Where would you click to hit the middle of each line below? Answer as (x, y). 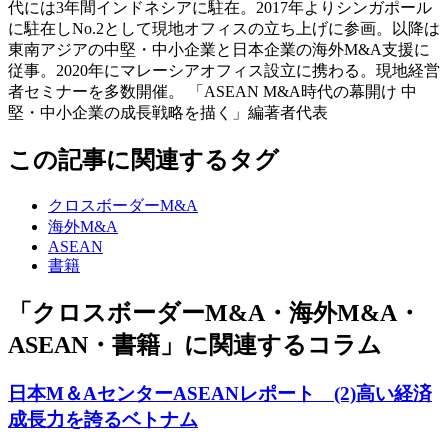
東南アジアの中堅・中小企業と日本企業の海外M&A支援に (219, 50)
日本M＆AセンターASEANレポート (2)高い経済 (220, 393)
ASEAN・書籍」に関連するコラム (195, 344)
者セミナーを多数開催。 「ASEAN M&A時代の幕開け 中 (212, 92)
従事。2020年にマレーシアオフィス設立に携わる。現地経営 (224, 71)
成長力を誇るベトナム (103, 419)
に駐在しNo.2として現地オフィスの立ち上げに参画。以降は (224, 29)
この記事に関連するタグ (143, 160)
